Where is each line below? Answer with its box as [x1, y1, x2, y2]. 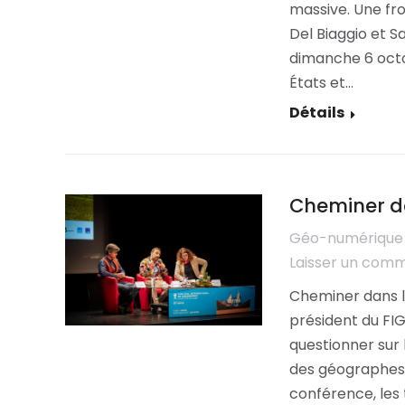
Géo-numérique [288, 228, 403, 249]
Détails [288, 102, 344, 123]
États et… [288, 72, 353, 93]
